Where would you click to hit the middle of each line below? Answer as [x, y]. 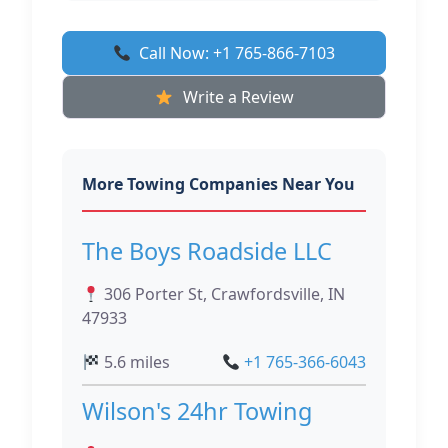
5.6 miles [135, 362]
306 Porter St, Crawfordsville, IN [223, 294]
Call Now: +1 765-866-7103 [237, 53]
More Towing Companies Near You [218, 184]
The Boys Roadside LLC [207, 251]
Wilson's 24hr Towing [197, 411]
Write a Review [238, 97]
